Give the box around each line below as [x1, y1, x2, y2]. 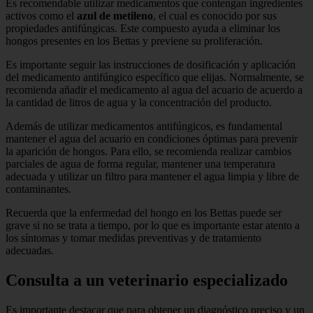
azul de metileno [77, 9, 153, 22]
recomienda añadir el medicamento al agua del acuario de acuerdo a [6, 83, 303, 96]
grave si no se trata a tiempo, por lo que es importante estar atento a [6, 219, 300, 231]
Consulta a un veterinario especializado [6, 270, 288, 289]
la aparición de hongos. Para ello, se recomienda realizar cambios [6, 145, 291, 157]
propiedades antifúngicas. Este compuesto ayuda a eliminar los [6, 22, 280, 34]
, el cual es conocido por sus [153, 9, 277, 22]
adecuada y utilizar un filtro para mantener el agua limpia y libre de [6, 170, 299, 182]
